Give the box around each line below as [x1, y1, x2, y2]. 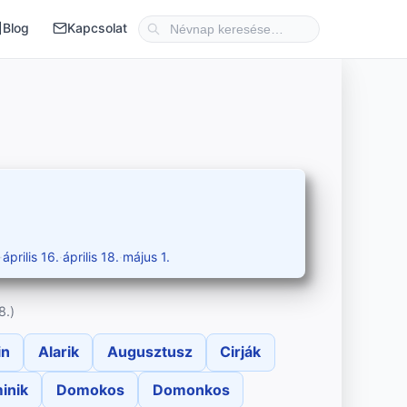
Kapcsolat [67, 20, 128, 35]
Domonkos [152, 380, 230, 399]
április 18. [63, 249, 120, 265]
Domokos [55, 380, 124, 399]
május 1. [123, 249, 171, 265]
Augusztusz [106, 342, 193, 362]
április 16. [3, 249, 60, 265]
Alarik [37, 342, 79, 362]
